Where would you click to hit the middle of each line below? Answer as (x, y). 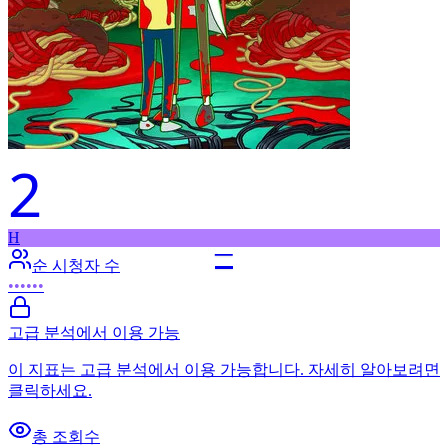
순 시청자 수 (76, 265)
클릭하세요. (50, 390)
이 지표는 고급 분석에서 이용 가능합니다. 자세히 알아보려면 (224, 369)
